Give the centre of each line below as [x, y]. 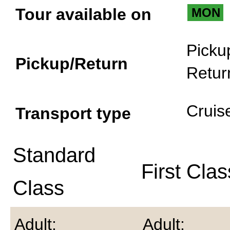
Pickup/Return [72, 64]
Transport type [73, 113]
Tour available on [83, 14]
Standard [54, 155]
